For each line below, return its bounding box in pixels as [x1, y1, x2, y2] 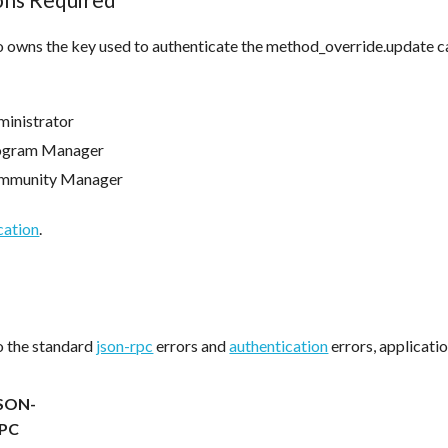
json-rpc [96, 336, 154, 355]
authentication [229, 336, 329, 355]
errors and [153, 336, 230, 355]
